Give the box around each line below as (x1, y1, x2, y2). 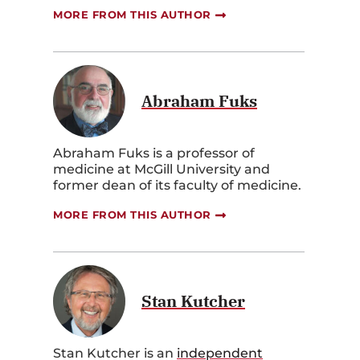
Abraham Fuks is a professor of (53, 145, 255, 162)
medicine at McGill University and (53, 162, 270, 178)
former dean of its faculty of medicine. (53, 178, 301, 194)
